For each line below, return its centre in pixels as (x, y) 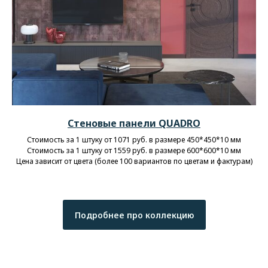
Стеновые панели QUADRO (134, 124)
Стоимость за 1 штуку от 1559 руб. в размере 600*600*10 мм (134, 151)
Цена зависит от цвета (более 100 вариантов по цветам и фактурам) (134, 162)
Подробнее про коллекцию (134, 215)
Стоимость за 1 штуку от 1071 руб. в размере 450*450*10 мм (134, 140)
